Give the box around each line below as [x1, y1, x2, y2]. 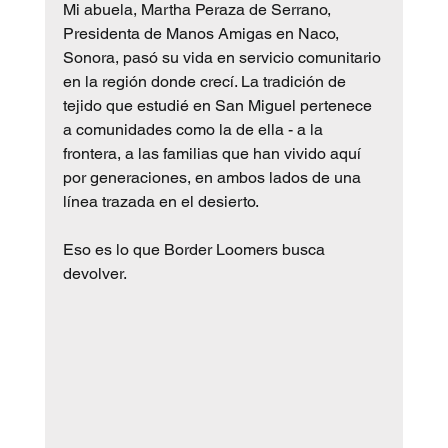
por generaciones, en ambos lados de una [62, 168, 365, 188]
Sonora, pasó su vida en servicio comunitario [62, 48, 385, 68]
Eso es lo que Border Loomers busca [62, 240, 329, 260]
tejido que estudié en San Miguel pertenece [62, 96, 376, 116]
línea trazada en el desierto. [62, 192, 259, 212]
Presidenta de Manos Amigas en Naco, [62, 24, 343, 44]
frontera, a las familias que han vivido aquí [62, 144, 365, 164]
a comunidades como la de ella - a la [62, 120, 327, 140]
